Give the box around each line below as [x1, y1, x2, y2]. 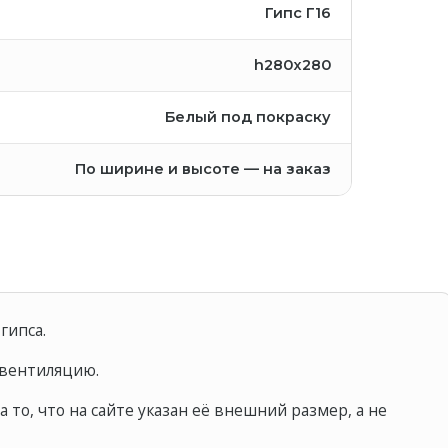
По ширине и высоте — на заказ [75, 160, 331, 178]
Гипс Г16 [265, 4, 331, 22]
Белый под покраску [165, 108, 331, 126]
